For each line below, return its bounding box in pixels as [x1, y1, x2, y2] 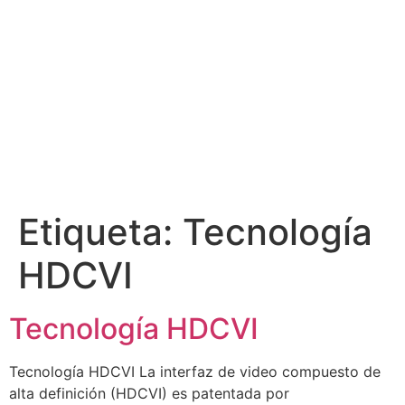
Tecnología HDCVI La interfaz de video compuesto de [9, 363, 381, 381]
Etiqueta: [18, 210, 183, 254]
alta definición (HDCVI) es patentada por [9, 384, 289, 402]
